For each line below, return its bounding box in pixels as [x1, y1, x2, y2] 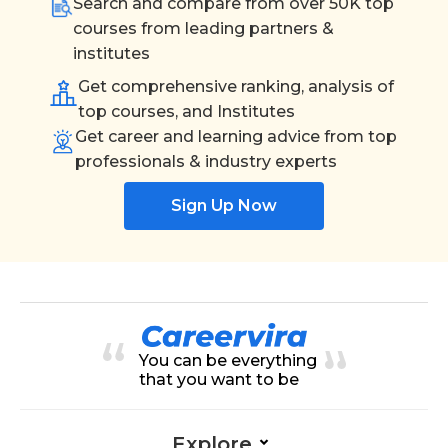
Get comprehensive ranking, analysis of [77, 76, 394, 96]
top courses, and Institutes [77, 101, 295, 121]
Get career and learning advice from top [75, 126, 398, 146]
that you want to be [138, 369, 299, 389]
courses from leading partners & [72, 18, 334, 38]
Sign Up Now [171, 195, 277, 215]
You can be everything [138, 350, 317, 370]
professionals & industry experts [75, 151, 338, 171]
